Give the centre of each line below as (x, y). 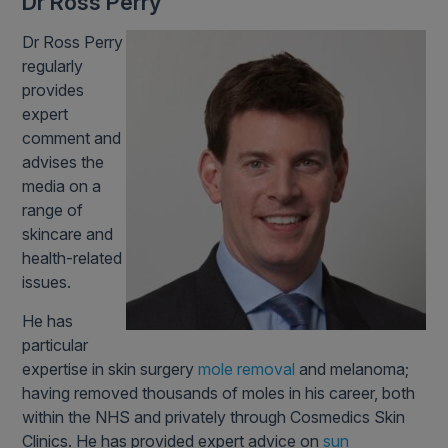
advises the (63, 162)
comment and (72, 138)
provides (53, 90)
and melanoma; (352, 369)
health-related (72, 258)
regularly (53, 66)
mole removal (247, 369)
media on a (62, 186)
